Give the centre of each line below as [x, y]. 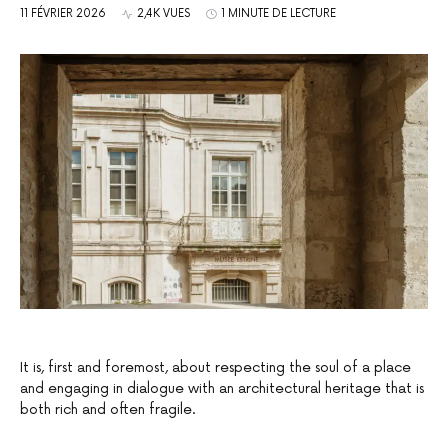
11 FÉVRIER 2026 [63, 13]
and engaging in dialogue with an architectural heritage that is [222, 388]
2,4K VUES [163, 13]
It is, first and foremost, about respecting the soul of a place [215, 367]
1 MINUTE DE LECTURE [278, 13]
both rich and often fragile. [108, 409]
